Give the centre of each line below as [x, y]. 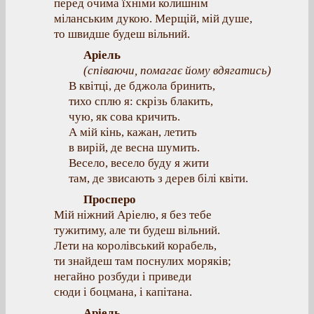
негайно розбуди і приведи [123, 277]
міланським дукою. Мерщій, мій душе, [153, 19]
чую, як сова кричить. [124, 117]
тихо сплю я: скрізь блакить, [141, 101]
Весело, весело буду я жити [139, 163]
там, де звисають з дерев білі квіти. [158, 178]
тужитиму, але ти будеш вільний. [137, 230]
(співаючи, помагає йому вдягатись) [177, 70]
